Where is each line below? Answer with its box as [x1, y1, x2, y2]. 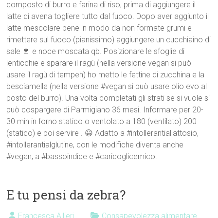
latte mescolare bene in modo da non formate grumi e [6, 23, 192, 33]
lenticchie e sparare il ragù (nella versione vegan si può [6, 58, 192, 68]
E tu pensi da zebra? [6, 186, 126, 203]
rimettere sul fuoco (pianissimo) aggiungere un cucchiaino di [6, 35, 211, 44]
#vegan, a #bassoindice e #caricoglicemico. [6, 151, 158, 161]
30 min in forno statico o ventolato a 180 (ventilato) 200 [6, 116, 197, 126]
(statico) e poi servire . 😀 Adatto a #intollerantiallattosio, [6, 128, 199, 138]
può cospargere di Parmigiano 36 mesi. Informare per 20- [6, 105, 204, 114]
